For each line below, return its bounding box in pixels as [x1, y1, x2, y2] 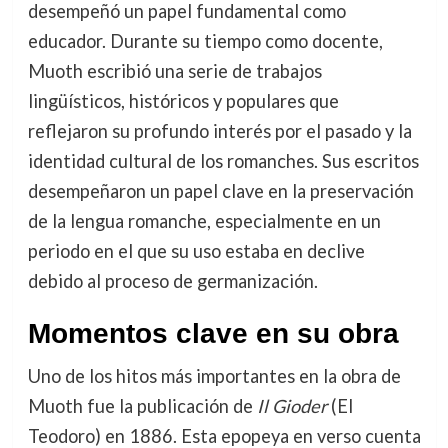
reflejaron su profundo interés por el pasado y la [27, 119, 412, 142]
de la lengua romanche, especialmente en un [27, 209, 381, 232]
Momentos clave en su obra [27, 317, 399, 349]
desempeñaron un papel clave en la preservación [27, 179, 414, 202]
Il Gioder [256, 394, 327, 417]
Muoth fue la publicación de [27, 394, 257, 417]
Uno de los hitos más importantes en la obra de [27, 364, 401, 387]
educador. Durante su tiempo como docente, [27, 29, 383, 52]
